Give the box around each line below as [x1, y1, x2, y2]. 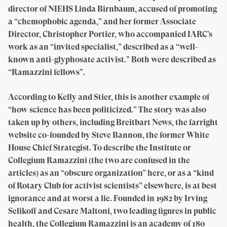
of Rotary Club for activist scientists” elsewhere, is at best [8, 181, 217, 191]
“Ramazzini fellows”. [8, 67, 85, 77]
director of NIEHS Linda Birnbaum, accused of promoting [8, 4, 217, 14]
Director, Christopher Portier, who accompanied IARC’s [8, 29, 212, 39]
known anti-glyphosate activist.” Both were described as [8, 55, 216, 64]
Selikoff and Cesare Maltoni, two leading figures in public [8, 206, 216, 216]
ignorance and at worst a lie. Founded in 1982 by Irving [8, 194, 207, 203]
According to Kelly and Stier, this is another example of [8, 92, 209, 102]
